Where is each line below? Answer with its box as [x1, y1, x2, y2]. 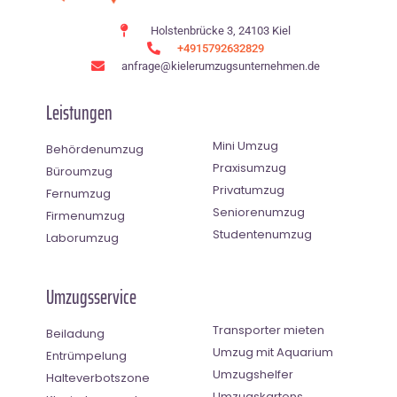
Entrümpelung [46, 346, 127, 364]
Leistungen [46, 97, 113, 128]
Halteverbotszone [46, 369, 150, 386]
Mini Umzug [213, 136, 278, 154]
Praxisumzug [213, 159, 286, 176]
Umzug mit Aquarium [213, 343, 333, 361]
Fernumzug [46, 184, 111, 202]
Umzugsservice [46, 281, 136, 313]
